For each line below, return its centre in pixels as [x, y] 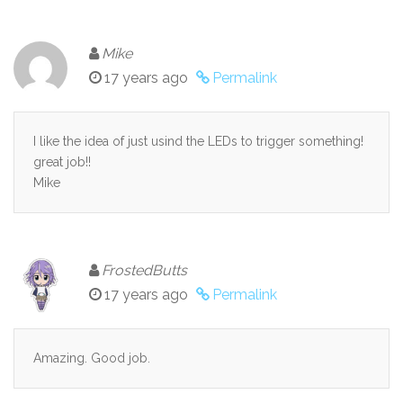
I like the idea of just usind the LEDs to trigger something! [198, 141]
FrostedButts [144, 270]
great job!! [62, 161]
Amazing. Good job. [92, 358]
